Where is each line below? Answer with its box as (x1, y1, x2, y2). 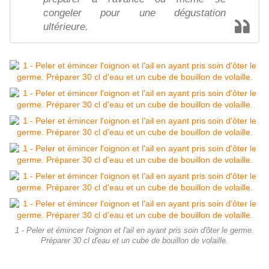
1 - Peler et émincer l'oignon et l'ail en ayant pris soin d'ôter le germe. (15, 226, 254, 235)
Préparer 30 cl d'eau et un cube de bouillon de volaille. (41, 237, 228, 246)
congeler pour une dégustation (43, 7, 226, 19)
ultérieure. (43, 21, 88, 33)
